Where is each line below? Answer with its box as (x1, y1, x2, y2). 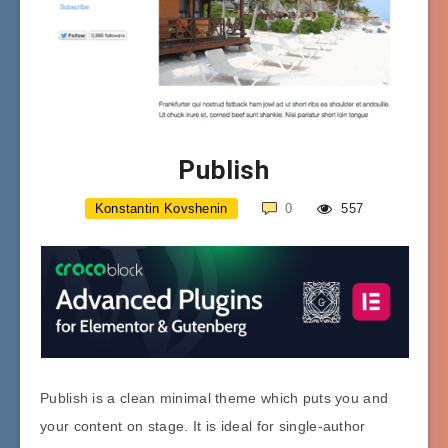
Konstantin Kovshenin (94, 200, 228, 216)
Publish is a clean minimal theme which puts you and (40, 389, 389, 406)
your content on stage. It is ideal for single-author (40, 417, 366, 434)
